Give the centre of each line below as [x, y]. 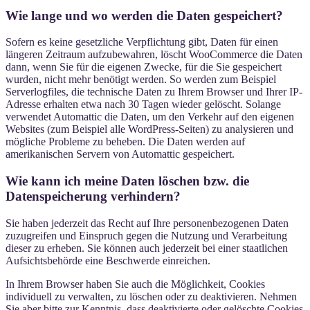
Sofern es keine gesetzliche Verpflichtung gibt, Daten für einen [142, 42]
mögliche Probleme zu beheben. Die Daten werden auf [125, 142]
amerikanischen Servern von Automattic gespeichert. [120, 154]
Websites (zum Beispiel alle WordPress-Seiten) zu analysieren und [149, 129]
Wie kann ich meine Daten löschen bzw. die [127, 181]
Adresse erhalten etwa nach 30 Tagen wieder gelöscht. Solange [143, 104]
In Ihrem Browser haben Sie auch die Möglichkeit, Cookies [135, 284]
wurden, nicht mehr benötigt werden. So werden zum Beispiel [141, 80]
